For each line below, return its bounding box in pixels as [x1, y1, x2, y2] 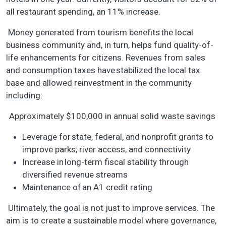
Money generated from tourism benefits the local [6, 27, 193, 38]
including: [6, 90, 45, 101]
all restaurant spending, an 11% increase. [6, 7, 164, 17]
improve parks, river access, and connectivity [22, 144, 194, 155]
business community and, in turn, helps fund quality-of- [6, 40, 213, 50]
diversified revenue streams [22, 169, 130, 180]
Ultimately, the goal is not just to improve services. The [6, 203, 215, 213]
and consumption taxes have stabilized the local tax [6, 65, 200, 76]
